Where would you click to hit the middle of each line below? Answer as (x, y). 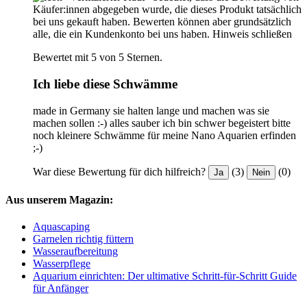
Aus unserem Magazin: (59, 199)
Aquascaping (61, 227)
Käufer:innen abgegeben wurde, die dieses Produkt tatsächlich (167, 10)
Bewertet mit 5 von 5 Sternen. (98, 58)
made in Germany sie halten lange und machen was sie (151, 110)
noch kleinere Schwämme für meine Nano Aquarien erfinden (164, 135)
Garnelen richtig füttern (83, 239)
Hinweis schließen (252, 34)
